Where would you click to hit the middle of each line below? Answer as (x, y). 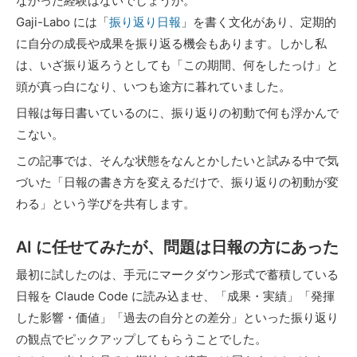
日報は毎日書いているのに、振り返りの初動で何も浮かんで (177, 113)
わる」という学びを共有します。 (106, 204)
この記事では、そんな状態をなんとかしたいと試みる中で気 (177, 161)
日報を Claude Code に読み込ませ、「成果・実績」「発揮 (175, 296)
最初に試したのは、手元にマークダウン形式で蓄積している (177, 275)
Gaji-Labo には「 (63, 22)
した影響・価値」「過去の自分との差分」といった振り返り (177, 318)
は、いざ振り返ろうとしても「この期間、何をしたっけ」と (177, 65)
